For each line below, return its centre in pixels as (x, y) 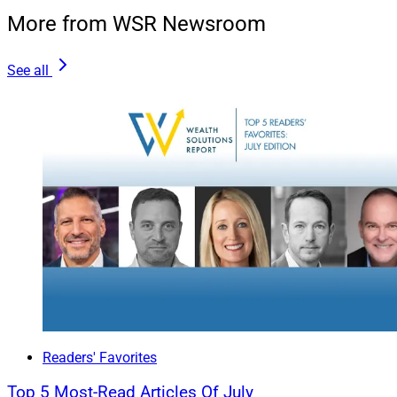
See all (28, 71)
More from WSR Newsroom (136, 24)
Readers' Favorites (100, 357)
